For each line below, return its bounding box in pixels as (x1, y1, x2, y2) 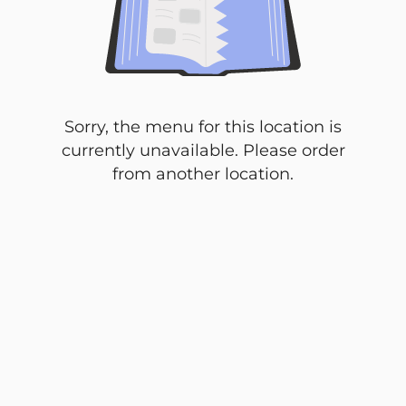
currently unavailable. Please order (61, 140, 345, 161)
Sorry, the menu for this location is (64, 117, 342, 138)
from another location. (112, 164, 294, 185)
